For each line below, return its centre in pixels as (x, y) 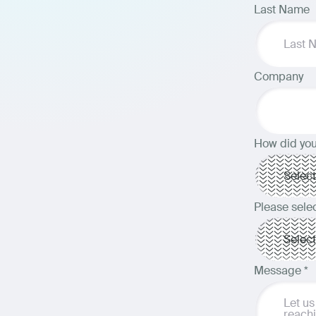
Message (279, 271)
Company (278, 77)
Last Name (281, 10)
